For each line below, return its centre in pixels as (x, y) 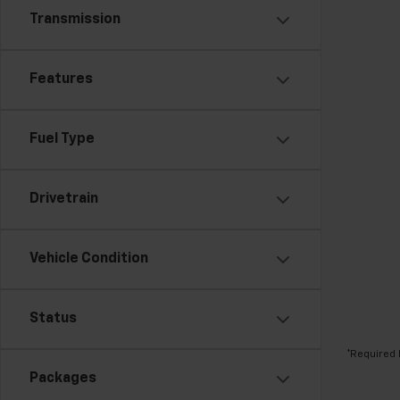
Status (53, 319)
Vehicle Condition (89, 259)
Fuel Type (62, 139)
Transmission (75, 20)
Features (61, 79)
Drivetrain (64, 199)
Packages (63, 379)
